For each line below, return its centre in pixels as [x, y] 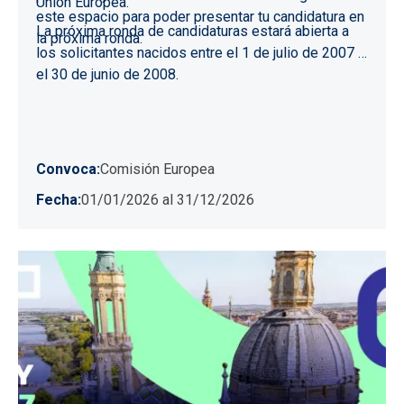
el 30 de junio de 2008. [107, 74]
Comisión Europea [157, 169]
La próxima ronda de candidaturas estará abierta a [193, 31]
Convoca [66, 169]
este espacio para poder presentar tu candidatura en [200, 16]
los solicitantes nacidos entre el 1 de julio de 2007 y [201, 52]
